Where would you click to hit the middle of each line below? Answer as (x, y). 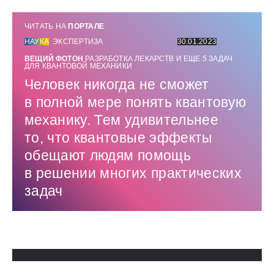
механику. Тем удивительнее (121, 120)
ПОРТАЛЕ (86, 27)
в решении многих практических (133, 173)
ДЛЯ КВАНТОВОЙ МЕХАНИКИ (78, 66)
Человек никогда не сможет (117, 85)
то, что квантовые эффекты (119, 138)
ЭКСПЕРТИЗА (78, 42)
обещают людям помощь (108, 156)
